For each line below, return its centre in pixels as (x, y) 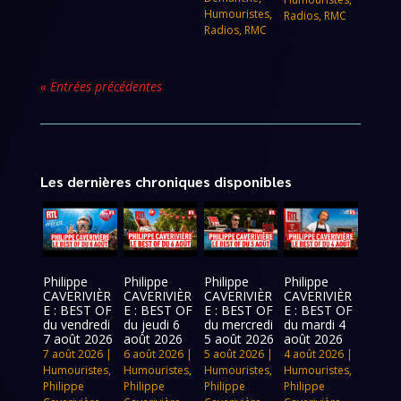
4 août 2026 (314, 354)
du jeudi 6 (151, 324)
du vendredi (77, 324)
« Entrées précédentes (101, 86)
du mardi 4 (315, 324)
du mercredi (238, 324)
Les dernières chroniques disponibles (166, 181)
